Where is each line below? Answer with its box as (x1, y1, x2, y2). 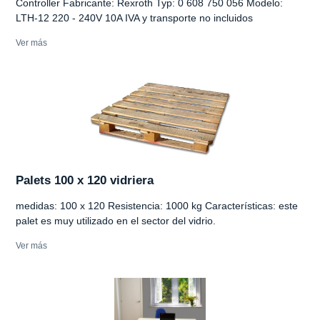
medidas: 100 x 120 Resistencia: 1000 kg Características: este (16, 199, 298, 211)
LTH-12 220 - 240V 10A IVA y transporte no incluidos (16, 11, 253, 24)
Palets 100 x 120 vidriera (16, 173, 154, 187)
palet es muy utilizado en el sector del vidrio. (16, 214, 216, 226)
